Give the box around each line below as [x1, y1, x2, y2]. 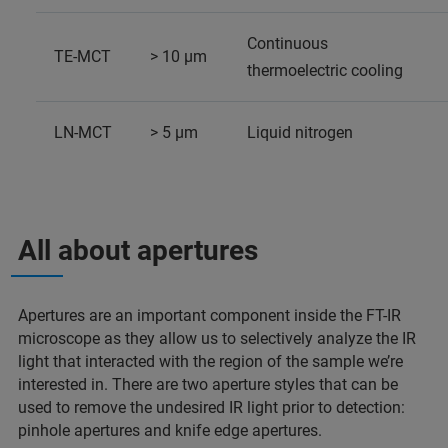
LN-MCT [54, 122, 112, 142]
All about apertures [18, 233, 286, 267]
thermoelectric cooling [247, 60, 403, 80]
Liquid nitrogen [247, 122, 353, 142]
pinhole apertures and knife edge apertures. [18, 420, 322, 440]
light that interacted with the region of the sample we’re [18, 351, 403, 371]
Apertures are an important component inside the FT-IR [18, 305, 401, 325]
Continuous [247, 33, 328, 53]
